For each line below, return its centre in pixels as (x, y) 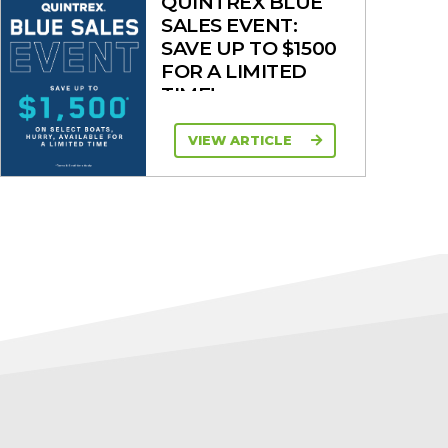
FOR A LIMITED (234, 70)
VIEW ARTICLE (242, 140)
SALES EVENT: (229, 24)
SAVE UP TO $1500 (249, 47)
